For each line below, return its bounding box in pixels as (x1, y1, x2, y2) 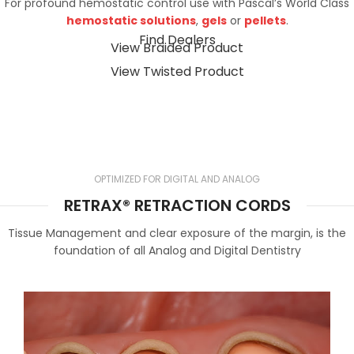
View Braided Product (111, 39, 243, 58)
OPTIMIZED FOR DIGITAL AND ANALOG (94, 172, 260, 186)
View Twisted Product (110, 62, 244, 81)
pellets (243, 13, 286, 29)
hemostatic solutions (66, 13, 196, 29)
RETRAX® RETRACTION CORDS (63, 194, 291, 217)
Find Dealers (138, 31, 216, 50)
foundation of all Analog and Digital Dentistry (53, 243, 301, 259)
